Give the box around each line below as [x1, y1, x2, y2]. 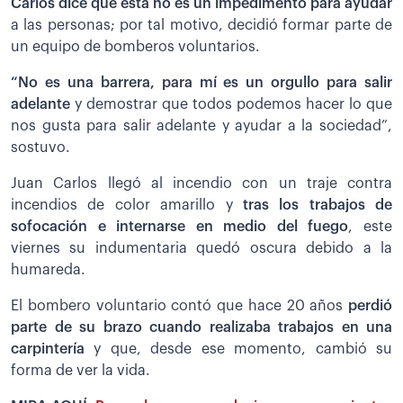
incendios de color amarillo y [11, 198, 233, 213]
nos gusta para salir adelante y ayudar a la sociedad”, [11, 119, 392, 134]
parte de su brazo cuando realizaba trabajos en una [11, 320, 392, 336]
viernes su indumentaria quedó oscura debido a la [11, 241, 392, 256]
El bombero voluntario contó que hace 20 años [11, 299, 348, 314]
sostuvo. [11, 140, 70, 156]
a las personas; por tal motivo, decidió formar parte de [11, 18, 392, 33]
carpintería [11, 342, 94, 357]
